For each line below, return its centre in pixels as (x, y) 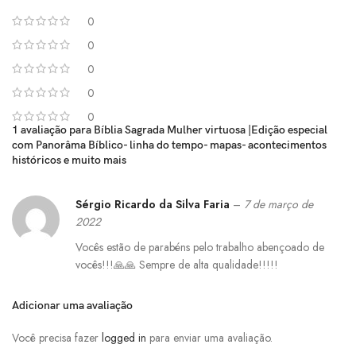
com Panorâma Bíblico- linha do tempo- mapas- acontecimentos (169, 145)
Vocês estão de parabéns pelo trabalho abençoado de (200, 247)
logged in (124, 338)
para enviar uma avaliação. (209, 338)
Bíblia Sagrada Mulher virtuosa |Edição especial (211, 130)
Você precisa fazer (57, 338)
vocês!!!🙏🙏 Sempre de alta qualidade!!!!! (177, 265)
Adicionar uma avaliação (72, 306)
